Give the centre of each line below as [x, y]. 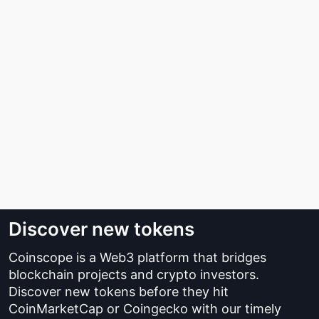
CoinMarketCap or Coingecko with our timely [145, 309]
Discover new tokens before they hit [119, 292]
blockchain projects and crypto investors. [134, 274]
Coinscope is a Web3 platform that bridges [137, 257]
